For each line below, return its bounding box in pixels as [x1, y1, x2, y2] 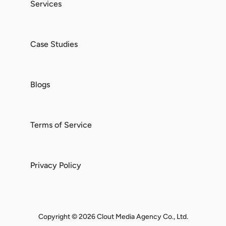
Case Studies [30, 39, 78, 49]
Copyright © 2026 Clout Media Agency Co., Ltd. [38, 212, 188, 221]
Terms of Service [30, 120, 92, 130]
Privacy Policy [30, 160, 81, 170]
